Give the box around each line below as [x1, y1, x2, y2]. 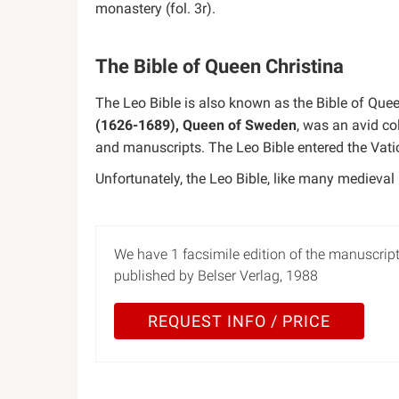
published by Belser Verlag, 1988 [114, 267, 318, 284]
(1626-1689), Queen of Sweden [95, 117, 297, 134]
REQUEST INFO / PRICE [147, 312, 330, 330]
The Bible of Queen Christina [95, 55, 344, 77]
